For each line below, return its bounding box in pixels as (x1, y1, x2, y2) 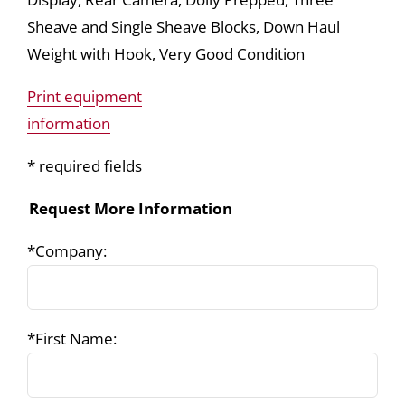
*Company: (27, 240, 110, 261)
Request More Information (29, 197, 232, 219)
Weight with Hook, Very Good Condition (27, 42, 305, 64)
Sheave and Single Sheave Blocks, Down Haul (27, 15, 340, 37)
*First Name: (27, 327, 120, 349)
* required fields (27, 155, 142, 176)
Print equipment (27, 85, 142, 107)
